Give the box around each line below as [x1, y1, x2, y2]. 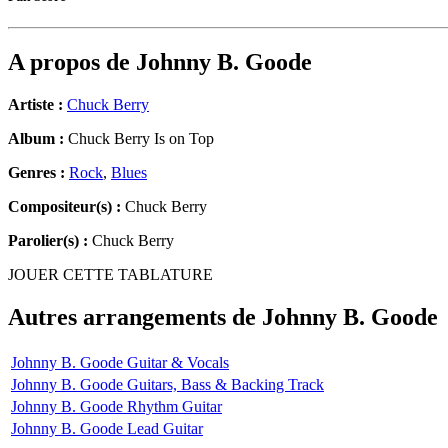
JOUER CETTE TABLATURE [8, 266, 213, 284]
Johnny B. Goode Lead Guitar [11, 419, 203, 437]
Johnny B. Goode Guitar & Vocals [11, 353, 229, 371]
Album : [8, 130, 64, 148]
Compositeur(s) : [8, 198, 121, 216]
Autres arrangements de [8, 304, 262, 331]
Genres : [8, 164, 69, 182]
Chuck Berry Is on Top [64, 130, 214, 148]
